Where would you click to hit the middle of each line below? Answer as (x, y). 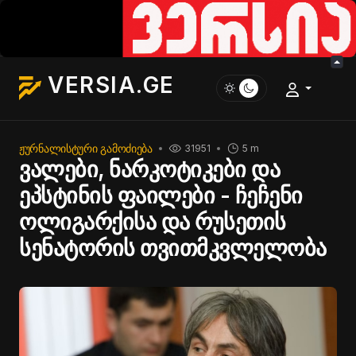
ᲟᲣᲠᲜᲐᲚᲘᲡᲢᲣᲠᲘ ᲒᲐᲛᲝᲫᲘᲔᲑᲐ (86, 148)
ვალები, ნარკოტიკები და (150, 169)
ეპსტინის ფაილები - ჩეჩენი (161, 195)
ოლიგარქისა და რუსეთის (153, 222)
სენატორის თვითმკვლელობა (173, 248)
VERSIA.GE (111, 85)
